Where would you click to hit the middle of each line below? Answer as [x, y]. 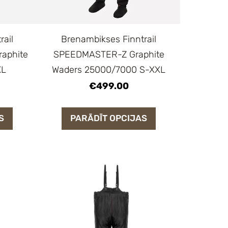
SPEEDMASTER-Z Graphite [109, 55]
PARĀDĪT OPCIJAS [109, 118]
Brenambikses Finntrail [109, 39]
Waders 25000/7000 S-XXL [109, 70]
